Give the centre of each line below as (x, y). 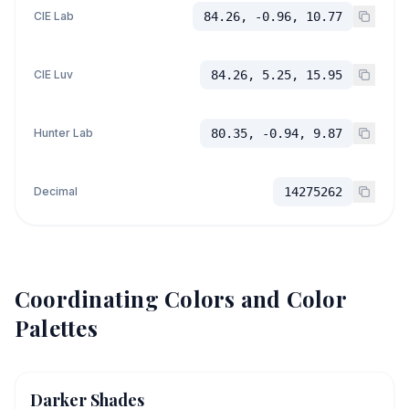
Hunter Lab (63, 132)
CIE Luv (53, 74)
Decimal (56, 191)
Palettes (56, 327)
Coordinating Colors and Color (180, 298)
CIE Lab (54, 16)
